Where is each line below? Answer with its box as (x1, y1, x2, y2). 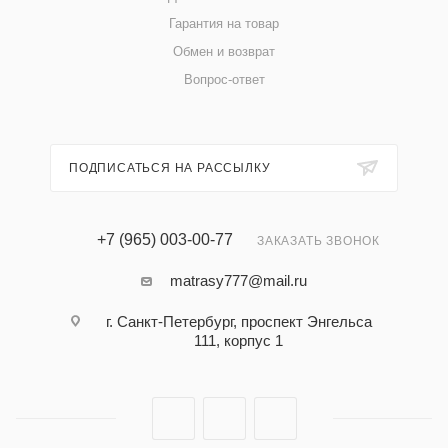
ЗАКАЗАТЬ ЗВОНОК (257, 234, 380, 248)
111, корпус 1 (194, 332, 283, 349)
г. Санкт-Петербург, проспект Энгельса (105, 313, 372, 330)
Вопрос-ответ (183, 72, 265, 87)
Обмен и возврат (173, 44, 275, 59)
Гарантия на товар (169, 16, 279, 31)
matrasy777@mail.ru (170, 272, 307, 289)
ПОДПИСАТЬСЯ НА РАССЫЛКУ (69, 161, 271, 175)
